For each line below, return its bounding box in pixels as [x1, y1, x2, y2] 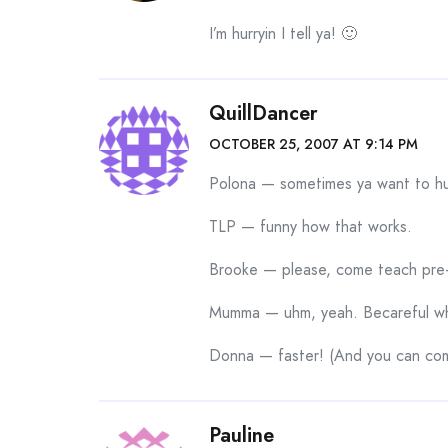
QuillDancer [209, 99, 318, 128]
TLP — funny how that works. [209, 215, 412, 238]
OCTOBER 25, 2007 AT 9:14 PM [209, 134, 418, 154]
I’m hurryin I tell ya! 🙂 [209, 22, 357, 45]
